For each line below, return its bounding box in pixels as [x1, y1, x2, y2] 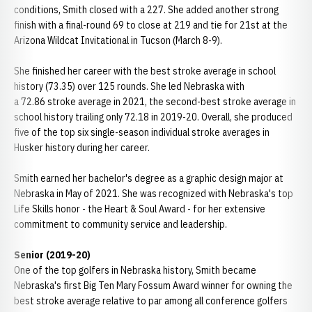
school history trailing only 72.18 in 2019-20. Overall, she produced [14, 111, 292, 123]
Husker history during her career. [14, 141, 150, 154]
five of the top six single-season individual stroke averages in [14, 126, 270, 139]
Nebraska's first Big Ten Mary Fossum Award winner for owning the [14, 279, 292, 292]
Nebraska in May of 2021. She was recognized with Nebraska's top [14, 187, 293, 200]
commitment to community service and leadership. [14, 218, 227, 231]
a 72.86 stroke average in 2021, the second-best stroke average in [14, 95, 296, 108]
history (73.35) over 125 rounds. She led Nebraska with [14, 80, 244, 93]
